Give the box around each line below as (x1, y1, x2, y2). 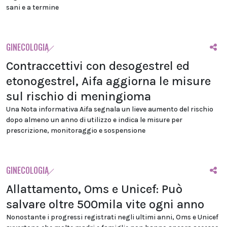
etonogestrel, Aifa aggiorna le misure (6, 74, 211, 88)
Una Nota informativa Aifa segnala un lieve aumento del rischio (6, 105, 213, 113)
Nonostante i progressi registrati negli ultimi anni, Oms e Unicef (6, 213, 218, 221)
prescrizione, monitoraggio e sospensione (6, 126, 145, 135)
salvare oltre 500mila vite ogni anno (6, 197, 204, 211)
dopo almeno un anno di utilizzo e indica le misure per (6, 116, 182, 124)
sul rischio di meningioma (6, 89, 151, 103)
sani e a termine (6, 3, 59, 12)
